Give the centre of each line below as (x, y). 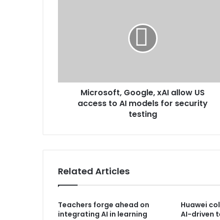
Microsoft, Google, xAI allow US (143, 93)
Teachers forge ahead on (104, 205)
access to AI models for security (143, 104)
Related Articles (94, 171)
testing (143, 114)
